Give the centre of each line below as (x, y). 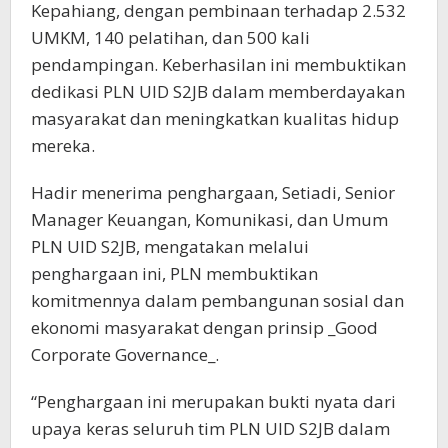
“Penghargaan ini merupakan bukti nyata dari (213, 402)
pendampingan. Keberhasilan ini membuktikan (218, 65)
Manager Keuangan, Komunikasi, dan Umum (209, 220)
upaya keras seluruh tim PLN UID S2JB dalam (210, 429)
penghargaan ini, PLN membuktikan (174, 274)
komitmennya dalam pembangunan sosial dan (217, 301)
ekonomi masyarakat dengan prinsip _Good (204, 328)
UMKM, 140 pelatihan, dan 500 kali (170, 38)
